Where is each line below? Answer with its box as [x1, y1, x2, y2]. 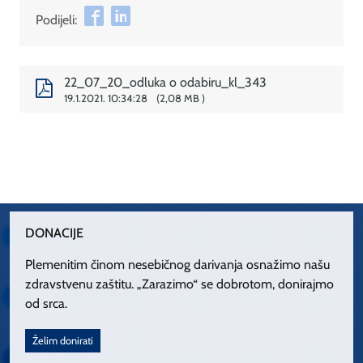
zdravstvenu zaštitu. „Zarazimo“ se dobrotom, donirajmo [25, 275, 335, 292]
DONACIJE [25, 224, 84, 241]
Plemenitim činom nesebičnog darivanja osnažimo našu [25, 256, 331, 272]
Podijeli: [36, 12, 77, 28]
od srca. [25, 295, 68, 311]
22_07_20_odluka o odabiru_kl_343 [63, 75, 267, 91]
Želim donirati [32, 335, 94, 348]
